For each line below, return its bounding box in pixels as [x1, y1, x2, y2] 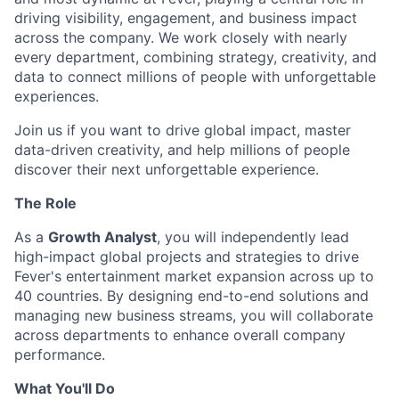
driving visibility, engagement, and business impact [14, 9, 357, 27]
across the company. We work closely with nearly [14, 28, 347, 46]
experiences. [14, 87, 99, 105]
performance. [14, 346, 105, 363]
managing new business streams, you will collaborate [14, 306, 373, 324]
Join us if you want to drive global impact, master [14, 121, 351, 139]
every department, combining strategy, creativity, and [14, 48, 377, 66]
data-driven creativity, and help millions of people [14, 141, 350, 159]
